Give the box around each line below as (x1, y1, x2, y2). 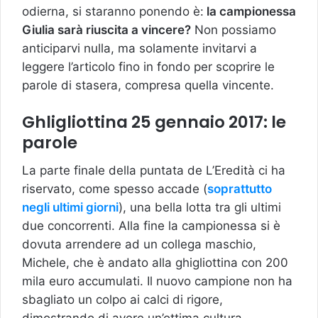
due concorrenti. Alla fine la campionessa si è (22, 219, 280, 234)
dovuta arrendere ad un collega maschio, (22, 237, 256, 252)
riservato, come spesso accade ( (22, 182, 207, 197)
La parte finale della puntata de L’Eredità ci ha (22, 163, 285, 178)
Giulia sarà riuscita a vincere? (22, 22, 191, 37)
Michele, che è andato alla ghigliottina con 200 (22, 256, 288, 270)
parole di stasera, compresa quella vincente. (22, 77, 274, 92)
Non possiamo (191, 22, 276, 37)
